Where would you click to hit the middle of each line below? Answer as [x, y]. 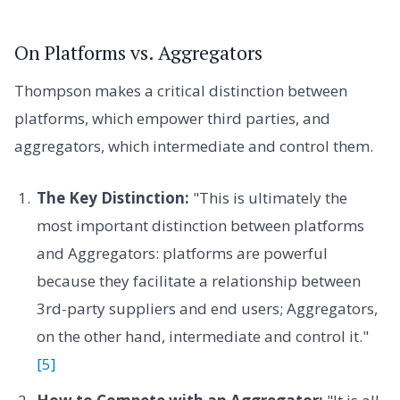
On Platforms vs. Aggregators [138, 52]
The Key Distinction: [112, 197]
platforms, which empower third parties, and [172, 119]
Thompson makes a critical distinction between [181, 91]
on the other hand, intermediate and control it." [202, 336]
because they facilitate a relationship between [198, 280]
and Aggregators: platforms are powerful [182, 253]
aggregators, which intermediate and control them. [194, 146]
